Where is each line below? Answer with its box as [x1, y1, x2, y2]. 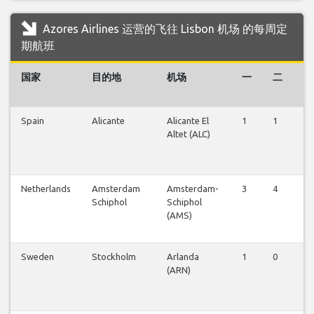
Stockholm [92, 251, 136, 261]
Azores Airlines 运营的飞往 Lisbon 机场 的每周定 [40, 22, 287, 35]
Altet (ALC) [167, 128, 210, 139]
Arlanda [167, 251, 199, 261]
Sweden [21, 251, 54, 261]
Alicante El [167, 115, 209, 125]
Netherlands [21, 183, 71, 193]
